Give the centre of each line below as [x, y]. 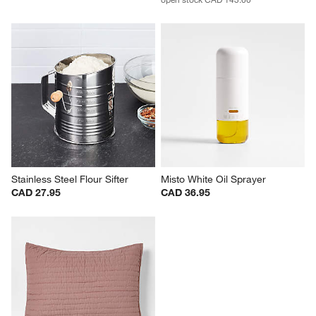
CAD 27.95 [36, 193]
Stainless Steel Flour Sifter [70, 180]
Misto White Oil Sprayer [213, 180]
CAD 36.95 [186, 193]
